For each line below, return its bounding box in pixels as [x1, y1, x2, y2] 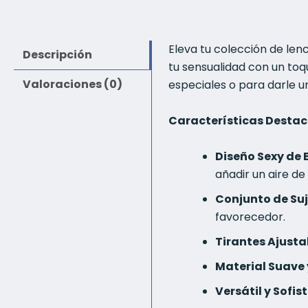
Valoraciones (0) [22, 76, 122, 93]
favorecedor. [215, 208, 285, 225]
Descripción [22, 47, 92, 63]
